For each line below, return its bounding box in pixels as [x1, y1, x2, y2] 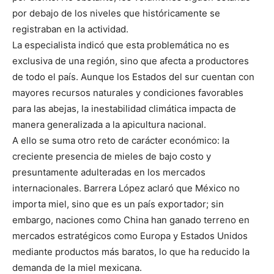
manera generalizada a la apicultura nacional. [12, 119, 206, 131]
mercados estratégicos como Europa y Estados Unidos [12, 230, 248, 242]
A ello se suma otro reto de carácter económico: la [12, 135, 229, 147]
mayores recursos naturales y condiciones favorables [12, 87, 243, 99]
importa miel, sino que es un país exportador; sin [12, 198, 224, 210]
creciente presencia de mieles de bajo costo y [12, 150, 211, 163]
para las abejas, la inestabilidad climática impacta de [12, 103, 236, 115]
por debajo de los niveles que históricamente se [12, 7, 220, 20]
